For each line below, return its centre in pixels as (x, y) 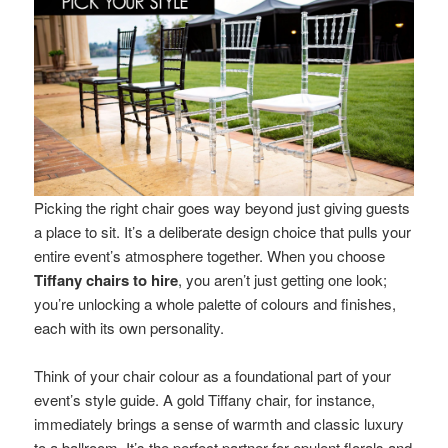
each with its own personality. (129, 327)
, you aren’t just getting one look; (283, 279)
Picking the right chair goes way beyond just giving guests (222, 207)
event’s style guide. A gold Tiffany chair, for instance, (205, 399)
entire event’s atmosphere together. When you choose (210, 255)
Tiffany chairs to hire (106, 279)
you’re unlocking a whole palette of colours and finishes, (215, 303)
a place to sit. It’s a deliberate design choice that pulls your (223, 231)
